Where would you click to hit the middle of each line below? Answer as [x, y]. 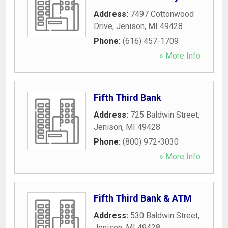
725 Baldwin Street [164, 115]
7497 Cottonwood [162, 14]
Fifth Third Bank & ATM [143, 198]
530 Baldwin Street [164, 215]
